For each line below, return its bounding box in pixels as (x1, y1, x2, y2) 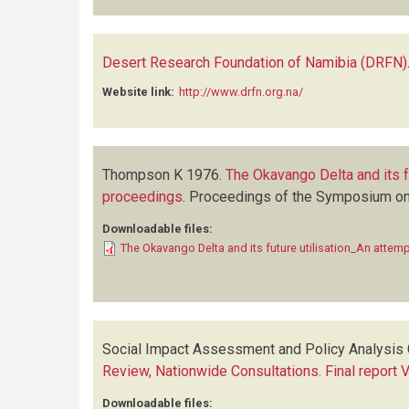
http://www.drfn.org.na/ (179, 85, 303, 99)
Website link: (102, 85, 174, 99)
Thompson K (102, 166, 183, 184)
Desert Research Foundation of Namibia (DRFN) (102, 54, 407, 71)
